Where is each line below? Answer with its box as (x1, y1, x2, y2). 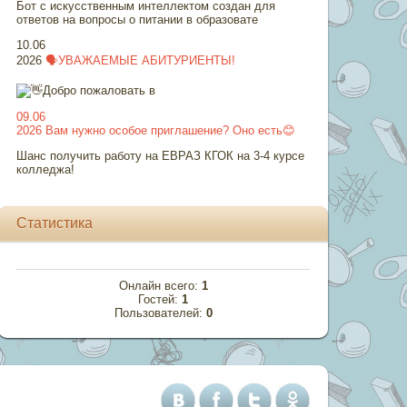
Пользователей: (114, 306, 206, 320)
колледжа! (16, 163, 75, 176)
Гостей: (138, 293, 183, 306)
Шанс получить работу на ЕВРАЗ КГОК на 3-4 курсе (16, 149, 305, 163)
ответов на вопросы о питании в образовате (16, 13, 259, 26)
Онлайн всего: (118, 279, 202, 293)
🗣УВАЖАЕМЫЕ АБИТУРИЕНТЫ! (45, 54, 236, 67)
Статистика (16, 215, 94, 231)
